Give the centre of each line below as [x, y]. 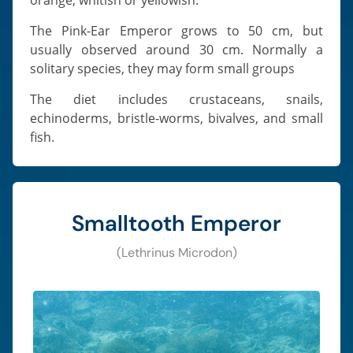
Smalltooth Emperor [176, 223]
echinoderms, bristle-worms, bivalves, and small [176, 118]
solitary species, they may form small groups [163, 68]
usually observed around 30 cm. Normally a [176, 49]
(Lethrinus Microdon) [176, 252]
